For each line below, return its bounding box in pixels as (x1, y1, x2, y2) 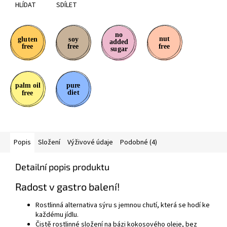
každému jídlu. (35, 210, 79, 220)
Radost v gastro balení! (15, 180, 120, 193)
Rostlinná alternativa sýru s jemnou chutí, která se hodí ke (35, 200, 210, 210)
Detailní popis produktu (15, 161, 109, 173)
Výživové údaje (67, 137, 113, 148)
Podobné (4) (120, 137, 157, 148)
